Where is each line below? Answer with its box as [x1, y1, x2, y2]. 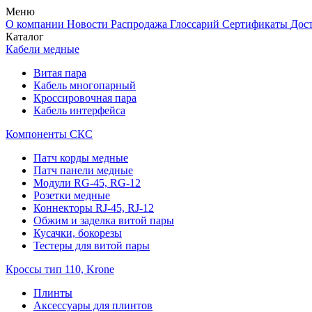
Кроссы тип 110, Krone [6, 263, 114, 275]
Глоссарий [170, 18, 222, 30]
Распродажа [111, 18, 170, 30]
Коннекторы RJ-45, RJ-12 [33, 202, 154, 214]
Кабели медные [6, 43, 79, 55]
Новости [67, 18, 111, 30]
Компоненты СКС [6, 128, 93, 140]
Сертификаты [222, 18, 290, 30]
